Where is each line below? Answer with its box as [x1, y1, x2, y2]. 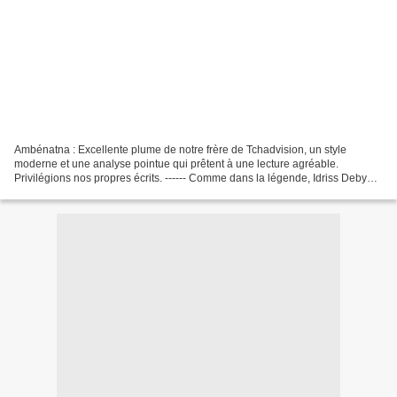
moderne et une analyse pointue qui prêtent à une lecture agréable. [14, 157, 339, 170]
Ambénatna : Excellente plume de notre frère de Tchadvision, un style [14, 143, 346, 156]
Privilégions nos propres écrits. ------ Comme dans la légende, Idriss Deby [14, 171, 367, 184]
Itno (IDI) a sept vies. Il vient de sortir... [14, 185, 194, 198]
